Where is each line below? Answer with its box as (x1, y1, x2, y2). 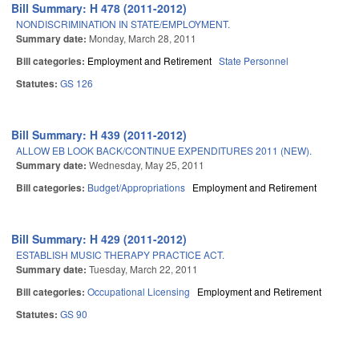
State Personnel (219, 54, 288, 68)
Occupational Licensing (87, 284, 190, 299)
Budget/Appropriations (87, 180, 185, 195)
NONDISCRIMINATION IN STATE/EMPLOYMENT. (16, 17, 230, 31)
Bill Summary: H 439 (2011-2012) (11, 127, 188, 143)
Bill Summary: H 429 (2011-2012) (11, 231, 188, 248)
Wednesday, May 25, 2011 (89, 158, 204, 172)
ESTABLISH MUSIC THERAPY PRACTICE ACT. (16, 248, 224, 262)
